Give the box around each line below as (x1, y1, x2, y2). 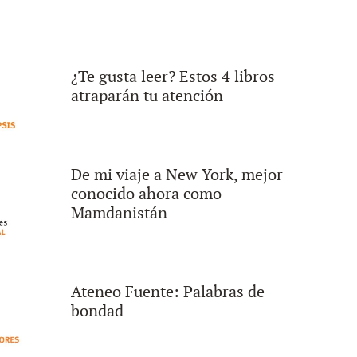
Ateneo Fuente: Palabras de (70, 282, 265, 302)
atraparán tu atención (70, 86, 223, 106)
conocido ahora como (70, 184, 222, 204)
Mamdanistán (70, 203, 167, 223)
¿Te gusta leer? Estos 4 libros (70, 67, 275, 87)
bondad (70, 301, 124, 321)
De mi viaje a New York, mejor (70, 165, 283, 185)
